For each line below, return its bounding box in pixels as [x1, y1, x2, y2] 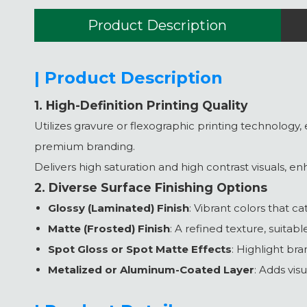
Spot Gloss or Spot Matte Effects [48, 243, 232, 256]
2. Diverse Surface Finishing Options [34, 180, 267, 195]
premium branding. [34, 140, 135, 153]
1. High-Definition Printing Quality [34, 98, 247, 112]
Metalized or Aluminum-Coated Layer [48, 263, 254, 276]
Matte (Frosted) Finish [48, 222, 170, 235]
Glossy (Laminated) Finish [48, 201, 189, 214]
